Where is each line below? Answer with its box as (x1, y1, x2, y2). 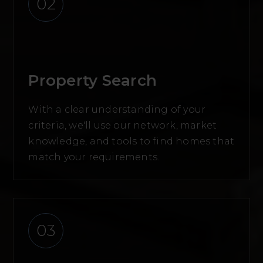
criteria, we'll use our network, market (28, 120, 217, 131)
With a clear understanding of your (28, 104, 206, 116)
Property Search (28, 71, 157, 90)
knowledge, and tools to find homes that (28, 136, 235, 147)
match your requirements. (28, 151, 160, 163)
